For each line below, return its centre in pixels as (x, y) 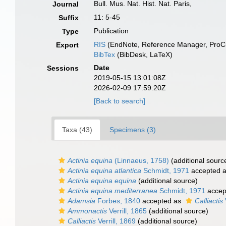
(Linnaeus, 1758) (141, 160)
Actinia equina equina (102, 181)
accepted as (162, 201)
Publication (111, 31)
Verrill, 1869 (116, 221)
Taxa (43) (77, 130)
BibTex (105, 54)
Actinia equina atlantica (104, 171)
